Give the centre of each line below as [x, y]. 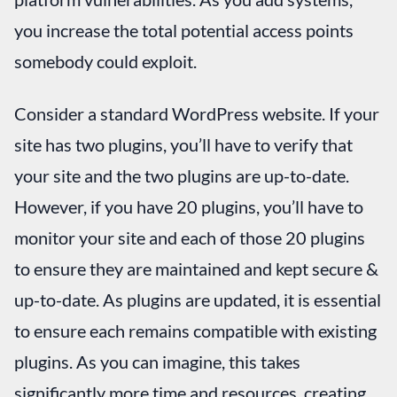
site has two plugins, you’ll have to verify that [183, 144]
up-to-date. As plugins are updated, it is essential [198, 299]
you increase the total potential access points [184, 30]
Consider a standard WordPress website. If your [197, 113]
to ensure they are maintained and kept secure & [196, 268]
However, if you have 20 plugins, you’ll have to [189, 206]
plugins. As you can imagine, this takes [157, 361]
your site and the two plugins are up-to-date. [182, 175]
